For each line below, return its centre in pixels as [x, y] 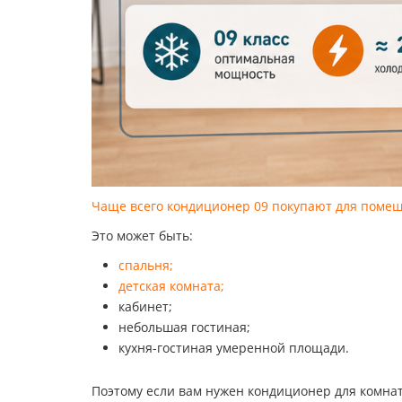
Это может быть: [142, 236]
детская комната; [171, 286]
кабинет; [145, 306]
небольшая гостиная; [184, 327]
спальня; [146, 265]
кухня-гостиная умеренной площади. [234, 348]
